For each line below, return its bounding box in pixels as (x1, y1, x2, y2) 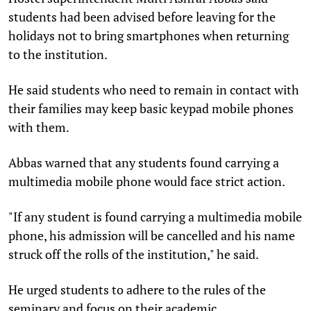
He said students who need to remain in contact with (8, 81, 299, 98)
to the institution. (8, 45, 108, 62)
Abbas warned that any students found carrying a (8, 153, 279, 171)
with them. (8, 118, 69, 135)
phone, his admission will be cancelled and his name (8, 226, 295, 244)
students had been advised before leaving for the (8, 8, 276, 25)
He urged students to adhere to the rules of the (8, 280, 266, 298)
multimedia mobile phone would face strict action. (8, 172, 285, 190)
